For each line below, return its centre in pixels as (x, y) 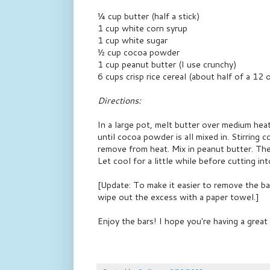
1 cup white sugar (133, 40)
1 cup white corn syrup (143, 28)
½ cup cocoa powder (139, 52)
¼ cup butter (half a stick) (149, 16)
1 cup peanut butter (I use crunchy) (167, 64)
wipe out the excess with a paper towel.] (178, 197)
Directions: (119, 101)
